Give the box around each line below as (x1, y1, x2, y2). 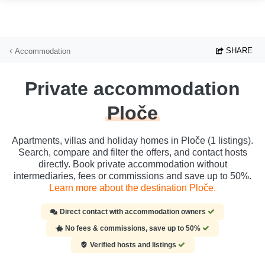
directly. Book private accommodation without (38, 159, 227, 170)
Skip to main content (2, 2, 87, 12)
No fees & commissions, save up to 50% (65, 224, 202, 233)
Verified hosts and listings (89, 241, 178, 250)
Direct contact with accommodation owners (60, 208, 208, 216)
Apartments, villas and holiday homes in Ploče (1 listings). (12, 135, 253, 146)
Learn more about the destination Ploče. (49, 183, 216, 193)
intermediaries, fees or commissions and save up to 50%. (14, 171, 251, 182)
